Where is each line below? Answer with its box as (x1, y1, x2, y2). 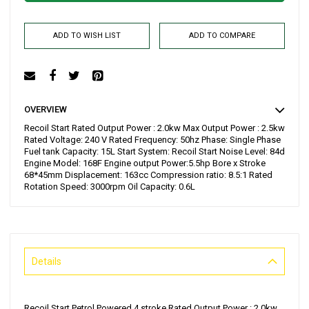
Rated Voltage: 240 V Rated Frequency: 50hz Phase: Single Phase (24, 134, 281, 146)
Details (32, 256, 61, 268)
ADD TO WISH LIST (53, 31, 121, 41)
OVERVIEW (24, 104, 67, 115)
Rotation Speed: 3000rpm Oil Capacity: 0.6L (24, 181, 195, 192)
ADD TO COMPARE (188, 31, 255, 41)
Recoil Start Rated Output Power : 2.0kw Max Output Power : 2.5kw (24, 123, 285, 134)
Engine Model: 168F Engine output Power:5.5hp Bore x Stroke (24, 158, 266, 169)
